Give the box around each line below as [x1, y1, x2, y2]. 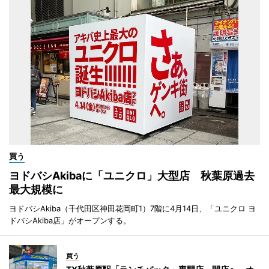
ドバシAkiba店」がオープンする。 [9, 216, 131, 226]
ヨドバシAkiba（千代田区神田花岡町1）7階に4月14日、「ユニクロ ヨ [9, 204, 256, 214]
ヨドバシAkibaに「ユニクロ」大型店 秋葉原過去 [9, 169, 255, 183]
